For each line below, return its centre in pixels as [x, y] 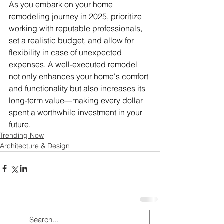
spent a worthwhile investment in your [77, 113]
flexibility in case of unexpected [66, 53]
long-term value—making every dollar [77, 101]
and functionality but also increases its [78, 89]
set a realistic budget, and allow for [72, 41]
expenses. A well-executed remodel [74, 65]
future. [20, 125]
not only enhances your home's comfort [80, 77]
